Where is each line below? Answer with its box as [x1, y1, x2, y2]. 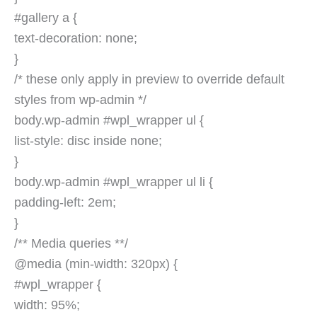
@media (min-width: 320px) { [14, 257, 178, 272]
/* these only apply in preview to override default [14, 72, 284, 87]
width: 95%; [14, 298, 80, 313]
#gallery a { [14, 11, 77, 25]
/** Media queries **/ [14, 236, 128, 251]
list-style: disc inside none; [14, 134, 162, 149]
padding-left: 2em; [14, 195, 116, 210]
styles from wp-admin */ [14, 93, 146, 108]
